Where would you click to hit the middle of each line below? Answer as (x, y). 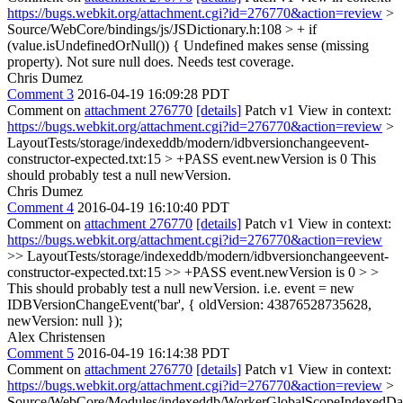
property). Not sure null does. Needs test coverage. (151, 62)
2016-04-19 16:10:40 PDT (153, 207)
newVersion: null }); (65, 321)
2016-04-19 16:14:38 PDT (153, 353)
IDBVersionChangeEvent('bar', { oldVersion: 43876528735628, (189, 304)
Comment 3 (40, 94)
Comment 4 (40, 207)
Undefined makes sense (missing (274, 45)
